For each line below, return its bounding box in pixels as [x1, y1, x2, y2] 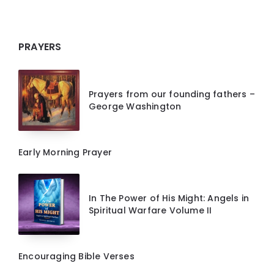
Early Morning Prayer [18, 146, 112, 159]
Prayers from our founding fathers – [89, 88, 255, 101]
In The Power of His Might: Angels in [89, 192, 250, 205]
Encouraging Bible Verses [18, 250, 135, 263]
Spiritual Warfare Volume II [89, 204, 212, 217]
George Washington [89, 100, 182, 113]
